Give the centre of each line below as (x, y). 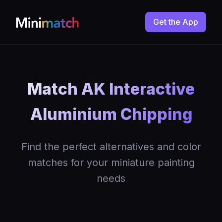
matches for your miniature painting (111, 163)
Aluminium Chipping (111, 114)
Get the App (176, 22)
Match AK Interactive (111, 89)
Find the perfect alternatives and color (111, 147)
